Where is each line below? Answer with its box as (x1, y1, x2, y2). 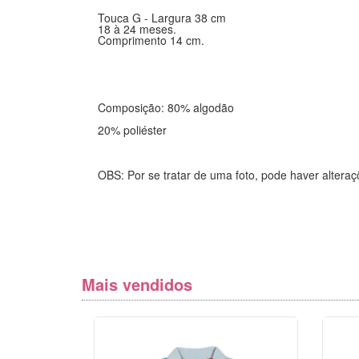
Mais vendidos (82, 272, 192, 296)
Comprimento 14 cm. (98, 31, 204, 48)
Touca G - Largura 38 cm (98, 9, 226, 26)
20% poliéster (98, 121, 167, 138)
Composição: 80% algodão (98, 99, 234, 115)
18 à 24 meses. (98, 20, 176, 37)
